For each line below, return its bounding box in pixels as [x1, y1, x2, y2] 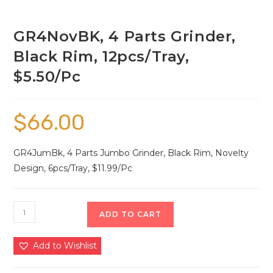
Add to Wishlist [33, 240, 97, 252]
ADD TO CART [99, 210, 162, 219]
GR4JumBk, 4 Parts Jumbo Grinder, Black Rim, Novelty [13, 147, 249, 159]
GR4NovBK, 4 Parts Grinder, [13, 27, 236, 46]
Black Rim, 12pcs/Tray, [13, 48, 190, 66]
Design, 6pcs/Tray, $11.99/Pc [13, 163, 133, 174]
